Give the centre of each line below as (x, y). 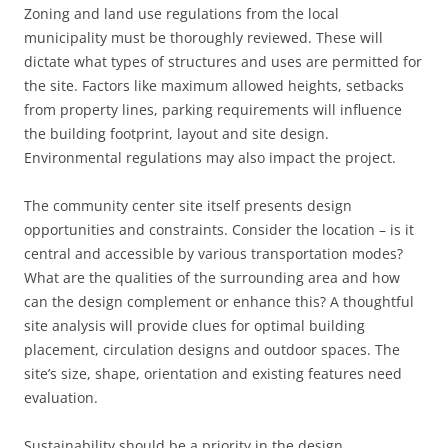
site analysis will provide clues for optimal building (194, 325)
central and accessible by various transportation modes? (213, 253)
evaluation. (61, 397)
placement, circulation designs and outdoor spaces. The (212, 349)
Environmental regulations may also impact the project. (210, 157)
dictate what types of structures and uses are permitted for (223, 61)
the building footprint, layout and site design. (176, 133)
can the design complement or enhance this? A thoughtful (219, 301)
